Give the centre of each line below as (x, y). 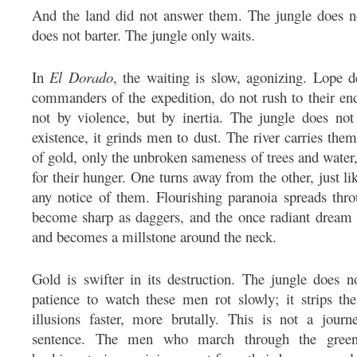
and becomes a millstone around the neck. (154, 237)
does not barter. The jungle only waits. (143, 35)
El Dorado (81, 77)
